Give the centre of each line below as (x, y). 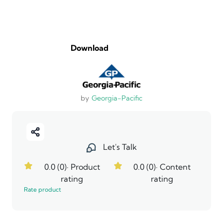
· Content (173, 167)
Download (90, 48)
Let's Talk (119, 147)
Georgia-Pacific (117, 98)
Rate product (43, 190)
